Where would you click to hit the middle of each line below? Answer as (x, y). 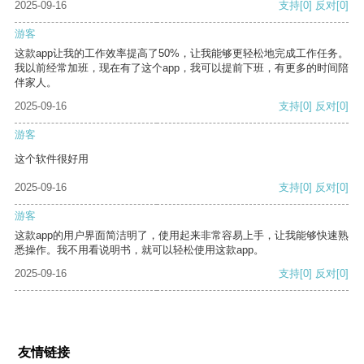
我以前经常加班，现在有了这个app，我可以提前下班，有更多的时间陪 (182, 68)
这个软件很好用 (52, 159)
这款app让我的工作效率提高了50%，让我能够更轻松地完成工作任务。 (182, 54)
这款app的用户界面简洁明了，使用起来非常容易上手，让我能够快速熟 (182, 236)
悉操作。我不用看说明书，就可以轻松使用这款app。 (139, 250)
